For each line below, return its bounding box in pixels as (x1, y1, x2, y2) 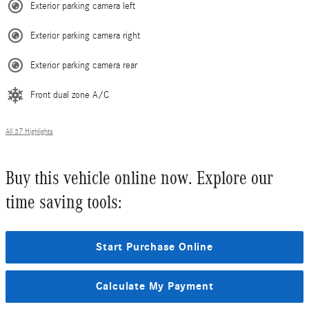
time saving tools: (6, 192, 122, 213)
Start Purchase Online (96, 241, 213, 254)
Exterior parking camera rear (30, 60, 137, 72)
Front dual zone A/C (30, 90, 109, 101)
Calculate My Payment (95, 280, 214, 293)
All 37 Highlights (6, 128, 53, 137)
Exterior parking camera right (30, 30, 140, 42)
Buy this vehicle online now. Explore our (6, 168, 273, 189)
